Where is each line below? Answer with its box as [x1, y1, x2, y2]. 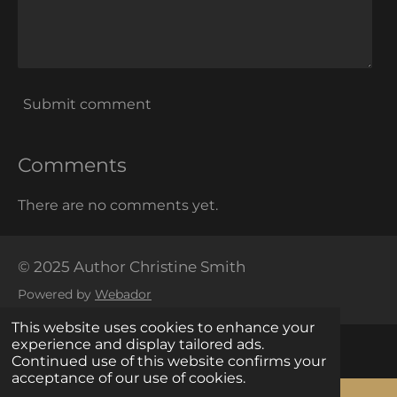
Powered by [18, 285, 95, 302]
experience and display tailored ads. [11, 336, 264, 354]
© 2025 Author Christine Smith [18, 257, 245, 276]
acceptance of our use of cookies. [11, 370, 245, 387]
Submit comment [23, 96, 152, 113]
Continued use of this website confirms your [11, 353, 326, 370]
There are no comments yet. [18, 196, 218, 214]
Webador [95, 285, 152, 302]
